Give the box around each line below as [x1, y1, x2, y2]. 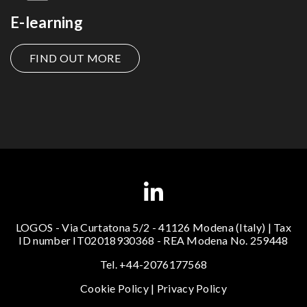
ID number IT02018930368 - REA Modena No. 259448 [19, 233, 288, 247]
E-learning [10, 12, 83, 32]
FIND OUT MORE [29, 51, 121, 64]
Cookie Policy [79, 281, 149, 295]
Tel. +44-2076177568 [99, 257, 208, 271]
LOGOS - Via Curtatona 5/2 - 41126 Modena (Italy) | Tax [15, 220, 292, 234]
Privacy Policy [156, 281, 227, 295]
